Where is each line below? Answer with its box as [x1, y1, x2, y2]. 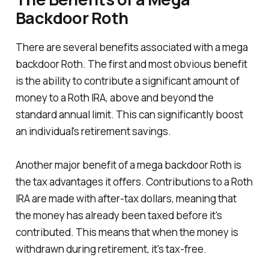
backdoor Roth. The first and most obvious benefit [15, 57, 247, 71]
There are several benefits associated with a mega [15, 40, 248, 55]
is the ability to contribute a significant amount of [15, 74, 240, 88]
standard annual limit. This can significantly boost [15, 107, 243, 122]
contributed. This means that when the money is [15, 225, 238, 240]
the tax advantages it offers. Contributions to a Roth [15, 175, 253, 189]
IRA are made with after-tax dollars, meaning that [15, 192, 237, 206]
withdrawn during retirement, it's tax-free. [15, 242, 207, 256]
